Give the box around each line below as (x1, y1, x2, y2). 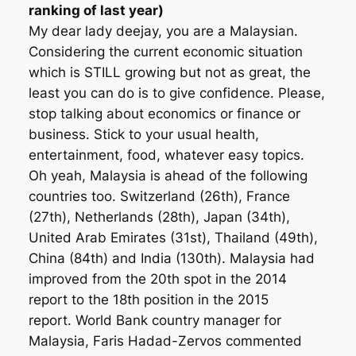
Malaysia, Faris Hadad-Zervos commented (28, 333, 302, 350)
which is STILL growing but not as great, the (28, 64, 311, 81)
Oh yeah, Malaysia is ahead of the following (28, 168, 308, 184)
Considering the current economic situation (28, 44, 303, 60)
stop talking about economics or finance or (28, 106, 300, 122)
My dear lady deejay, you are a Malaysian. (28, 23, 298, 40)
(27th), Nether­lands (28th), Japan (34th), (28, 209, 290, 226)
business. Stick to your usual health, (28, 126, 259, 143)
